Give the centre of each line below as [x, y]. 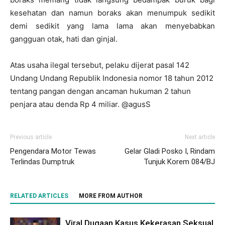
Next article [200, 137]
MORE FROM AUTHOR [111, 196]
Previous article [31, 137]
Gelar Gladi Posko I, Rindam [170, 151]
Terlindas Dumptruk [42, 162]
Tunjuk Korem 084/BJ [179, 162]
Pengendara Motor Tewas [53, 151]
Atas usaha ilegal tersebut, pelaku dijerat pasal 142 [100, 65]
